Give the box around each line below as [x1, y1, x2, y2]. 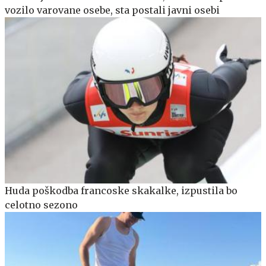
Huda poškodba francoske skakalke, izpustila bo [5, 185, 237, 197]
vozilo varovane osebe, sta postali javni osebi [5, 4, 220, 16]
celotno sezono [5, 199, 78, 211]
